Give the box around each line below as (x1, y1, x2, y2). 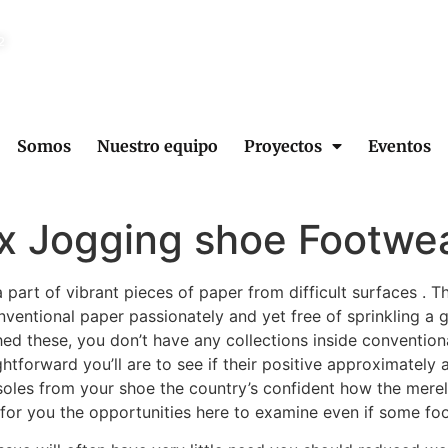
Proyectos (243, 135, 322, 156)
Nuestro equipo (96, 135, 218, 156)
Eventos (367, 135, 431, 156)
